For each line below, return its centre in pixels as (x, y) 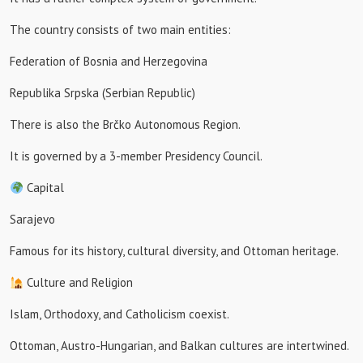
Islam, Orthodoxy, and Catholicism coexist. (120, 314)
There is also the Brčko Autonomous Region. (125, 124)
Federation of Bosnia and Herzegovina (109, 61)
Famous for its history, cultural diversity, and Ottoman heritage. (174, 251)
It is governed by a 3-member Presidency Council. (136, 156)
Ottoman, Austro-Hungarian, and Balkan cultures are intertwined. (179, 346)
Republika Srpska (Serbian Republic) (102, 93)
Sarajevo (32, 219)
